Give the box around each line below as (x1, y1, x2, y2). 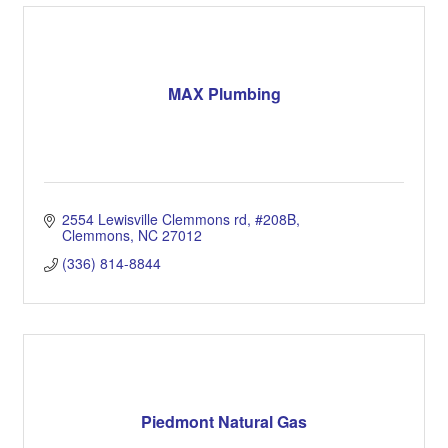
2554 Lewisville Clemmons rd (61, 208, 247, 229)
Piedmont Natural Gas (141, 410, 307, 434)
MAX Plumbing (167, 82, 281, 106)
